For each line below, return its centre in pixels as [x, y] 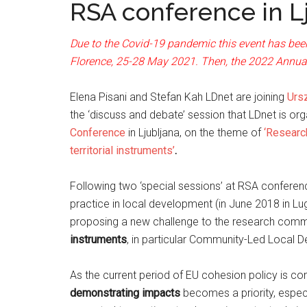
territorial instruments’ [122, 150]
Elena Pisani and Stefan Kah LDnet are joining [179, 97]
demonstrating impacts [125, 293]
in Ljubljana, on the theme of [193, 133]
